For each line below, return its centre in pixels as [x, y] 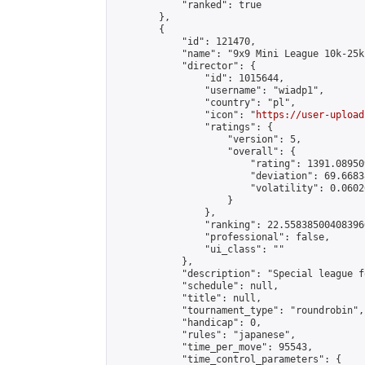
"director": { [185, 66]
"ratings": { [193, 127]
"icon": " [185, 115]
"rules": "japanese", [204, 335]
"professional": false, [222, 237]
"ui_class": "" [199, 249]
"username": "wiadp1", [219, 90]
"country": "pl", [204, 103]
